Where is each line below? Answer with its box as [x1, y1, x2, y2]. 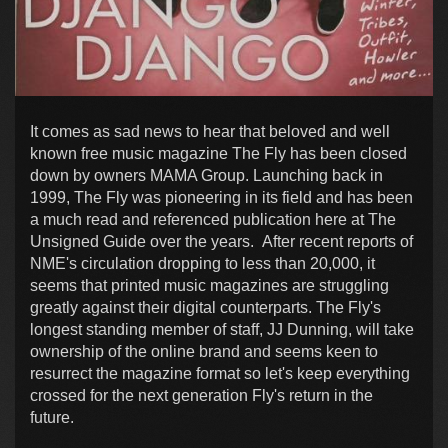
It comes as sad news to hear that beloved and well [30, 122, 390, 140]
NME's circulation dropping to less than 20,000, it [30, 254, 375, 272]
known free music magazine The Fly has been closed [30, 144, 407, 162]
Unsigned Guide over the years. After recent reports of [30, 232, 413, 250]
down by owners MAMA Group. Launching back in [30, 166, 383, 184]
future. [30, 408, 74, 426]
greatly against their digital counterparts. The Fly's [30, 298, 381, 316]
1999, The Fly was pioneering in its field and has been [30, 188, 413, 206]
